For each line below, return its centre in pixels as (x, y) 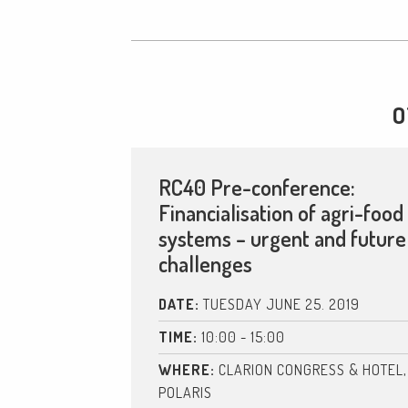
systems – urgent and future (282, 238)
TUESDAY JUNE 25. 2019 (280, 304)
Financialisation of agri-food (281, 212)
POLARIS (185, 392)
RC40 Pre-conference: (257, 187)
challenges (205, 263)
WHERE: (187, 369)
